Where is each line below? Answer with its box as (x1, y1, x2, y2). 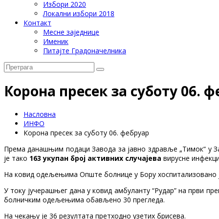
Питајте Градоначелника (43, 46, 126, 55)
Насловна (23, 109, 56, 119)
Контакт (23, 18, 51, 27)
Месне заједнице (43, 27, 99, 37)
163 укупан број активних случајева (29, 153, 161, 163)
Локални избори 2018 (43, 9, 114, 18)
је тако (4, 153, 29, 163)
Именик (43, 37, 68, 46)
